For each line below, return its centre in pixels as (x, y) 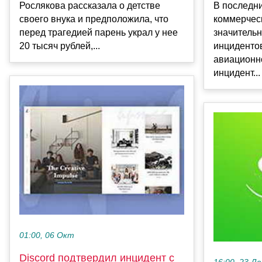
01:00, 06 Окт (47, 236)
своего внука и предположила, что (94, 19)
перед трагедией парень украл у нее (99, 33)
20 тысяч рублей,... (60, 46)
